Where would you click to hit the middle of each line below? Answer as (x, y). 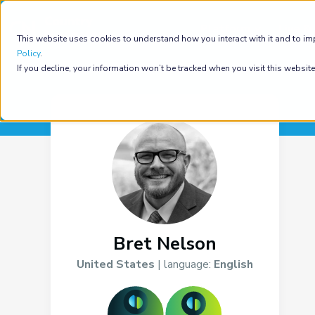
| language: (182, 264)
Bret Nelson (165, 244)
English (232, 264)
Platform (225, 28)
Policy (28, 53)
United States (115, 264)
